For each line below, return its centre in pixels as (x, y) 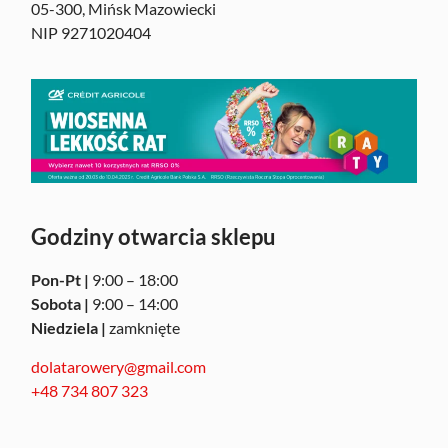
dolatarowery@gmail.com (119, 366)
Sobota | (60, 304)
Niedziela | (70, 328)
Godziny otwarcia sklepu (154, 237)
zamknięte (145, 328)
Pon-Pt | (60, 280)
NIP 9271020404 (91, 32)
